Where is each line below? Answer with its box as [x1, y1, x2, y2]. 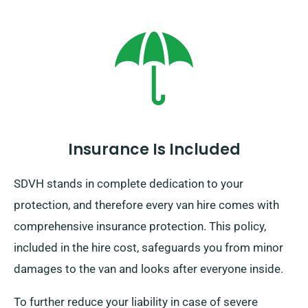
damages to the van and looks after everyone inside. [14, 262, 283, 276]
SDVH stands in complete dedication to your [14, 177, 243, 191]
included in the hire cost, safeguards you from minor [14, 241, 283, 255]
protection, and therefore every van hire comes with [14, 198, 279, 212]
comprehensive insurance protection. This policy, [14, 219, 266, 234]
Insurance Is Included [67, 139, 241, 161]
